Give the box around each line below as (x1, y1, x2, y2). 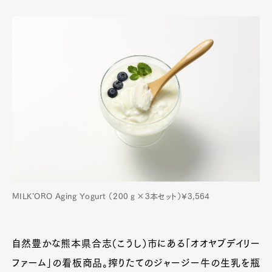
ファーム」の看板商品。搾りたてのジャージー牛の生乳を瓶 (12, 257, 260, 268)
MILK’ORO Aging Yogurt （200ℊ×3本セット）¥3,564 (12, 192, 210, 200)
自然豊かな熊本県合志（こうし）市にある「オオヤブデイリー (12, 238, 260, 248)
